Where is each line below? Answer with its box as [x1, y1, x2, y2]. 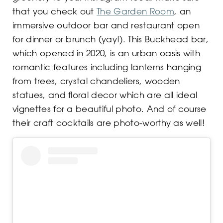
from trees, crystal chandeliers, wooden [12, 75, 180, 87]
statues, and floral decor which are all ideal [12, 89, 198, 101]
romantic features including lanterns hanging [12, 61, 202, 73]
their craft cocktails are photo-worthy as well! [12, 117, 205, 128]
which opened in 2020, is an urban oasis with [12, 47, 201, 59]
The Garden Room [97, 5, 174, 17]
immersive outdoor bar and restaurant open [12, 19, 200, 31]
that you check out [12, 5, 97, 17]
